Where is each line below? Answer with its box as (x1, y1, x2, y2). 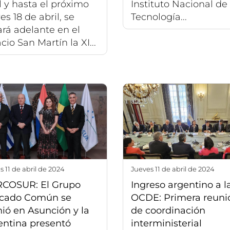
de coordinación (131, 204, 205, 216)
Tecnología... (131, 11, 187, 23)
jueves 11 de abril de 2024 (134, 164, 215, 173)
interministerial (131, 217, 202, 229)
